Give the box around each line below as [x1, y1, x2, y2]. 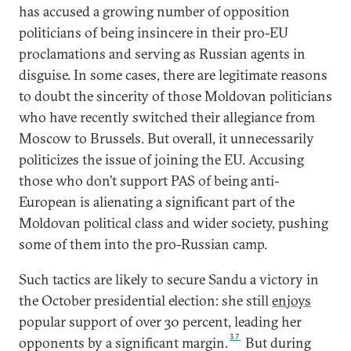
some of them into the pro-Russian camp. [19, 235, 267, 253]
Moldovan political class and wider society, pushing [19, 214, 328, 232]
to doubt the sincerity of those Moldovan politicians [19, 87, 332, 105]
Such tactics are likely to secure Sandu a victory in [19, 270, 319, 288]
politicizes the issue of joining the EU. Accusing [19, 150, 304, 168]
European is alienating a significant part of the [19, 193, 295, 211]
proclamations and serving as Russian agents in [19, 45, 306, 63]
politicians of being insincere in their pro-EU [19, 24, 288, 42]
